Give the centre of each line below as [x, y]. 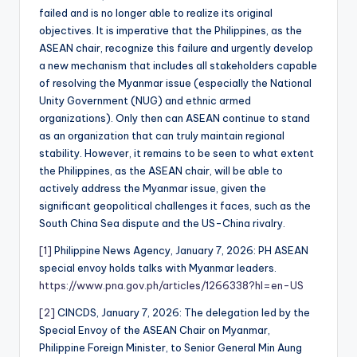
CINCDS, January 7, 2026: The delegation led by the [182, 312]
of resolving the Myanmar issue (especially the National [175, 82]
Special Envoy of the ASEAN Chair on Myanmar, [155, 330]
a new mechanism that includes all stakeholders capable [178, 65]
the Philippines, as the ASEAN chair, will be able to [161, 170]
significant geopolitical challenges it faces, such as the [175, 205]
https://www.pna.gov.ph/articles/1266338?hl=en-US [171, 285]
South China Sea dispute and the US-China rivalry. [162, 223]
